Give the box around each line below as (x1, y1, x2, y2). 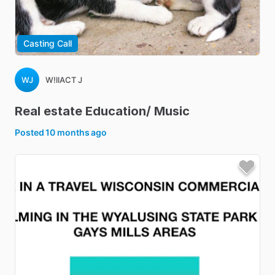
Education (85, 104, 146, 118)
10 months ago (45, 127, 107, 137)
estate (44, 104, 82, 118)
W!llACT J (45, 75, 82, 85)
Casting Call (23, 38, 72, 48)
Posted (15, 127, 46, 137)
